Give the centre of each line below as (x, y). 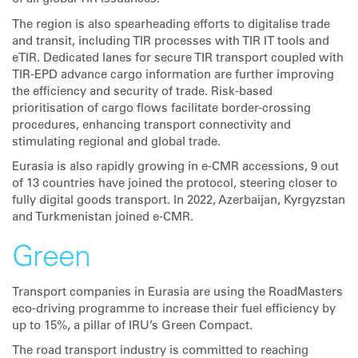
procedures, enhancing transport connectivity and (151, 125)
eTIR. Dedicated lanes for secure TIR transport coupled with (178, 58)
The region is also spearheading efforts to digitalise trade (171, 25)
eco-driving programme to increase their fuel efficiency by (174, 309)
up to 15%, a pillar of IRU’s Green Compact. (134, 326)
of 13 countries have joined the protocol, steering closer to (175, 184)
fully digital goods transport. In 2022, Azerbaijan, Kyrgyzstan (179, 201)
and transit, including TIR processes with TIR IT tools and (171, 42)
